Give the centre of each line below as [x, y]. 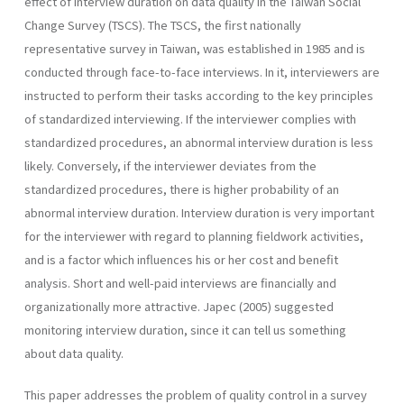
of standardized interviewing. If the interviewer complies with [190, 118]
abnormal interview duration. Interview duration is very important [199, 212]
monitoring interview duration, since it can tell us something [185, 329]
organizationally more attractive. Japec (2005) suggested [179, 306]
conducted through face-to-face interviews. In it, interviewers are [202, 71]
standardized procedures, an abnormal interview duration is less [199, 142]
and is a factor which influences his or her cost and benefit [181, 259]
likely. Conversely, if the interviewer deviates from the [170, 165]
